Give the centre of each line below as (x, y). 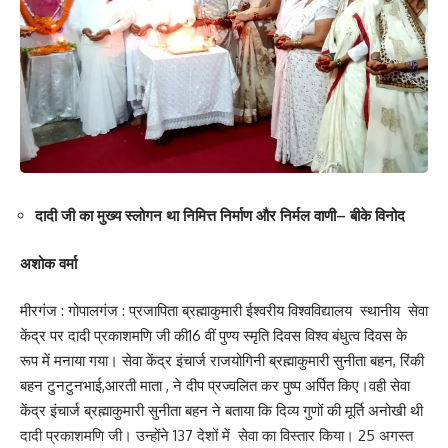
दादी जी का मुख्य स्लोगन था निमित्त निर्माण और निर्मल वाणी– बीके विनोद (220, 216)
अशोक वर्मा (50, 263)
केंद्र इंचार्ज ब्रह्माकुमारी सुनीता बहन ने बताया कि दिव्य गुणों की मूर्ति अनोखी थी (221, 411)
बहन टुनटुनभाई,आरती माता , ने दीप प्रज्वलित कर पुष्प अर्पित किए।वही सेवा (215, 386)
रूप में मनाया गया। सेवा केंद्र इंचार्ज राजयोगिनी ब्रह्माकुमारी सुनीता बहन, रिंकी (222, 361)
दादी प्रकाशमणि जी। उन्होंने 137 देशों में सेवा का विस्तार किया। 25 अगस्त (216, 436)
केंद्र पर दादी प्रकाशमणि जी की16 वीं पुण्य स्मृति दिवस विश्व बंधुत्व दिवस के (213, 336)
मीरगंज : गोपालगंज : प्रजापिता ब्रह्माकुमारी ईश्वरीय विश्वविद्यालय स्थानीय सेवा (224, 311)
